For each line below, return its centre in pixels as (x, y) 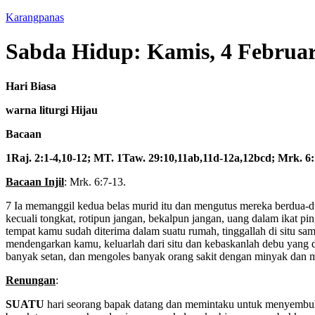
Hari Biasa (31, 86)
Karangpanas (35, 17)
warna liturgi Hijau (52, 110)
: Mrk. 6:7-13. (95, 181)
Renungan (31, 280)
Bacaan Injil (35, 181)
